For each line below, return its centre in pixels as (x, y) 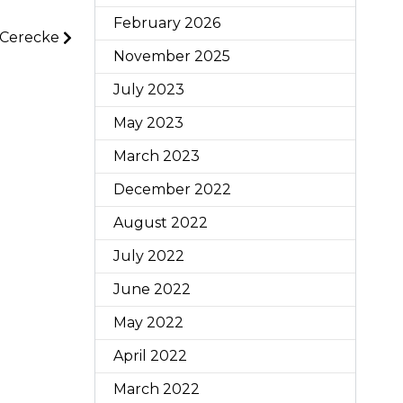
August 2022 (160, 223)
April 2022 (150, 356)
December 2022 (172, 189)
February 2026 (166, 23)
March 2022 (156, 389)
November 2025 (171, 56)
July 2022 (148, 256)
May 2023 (148, 123)
